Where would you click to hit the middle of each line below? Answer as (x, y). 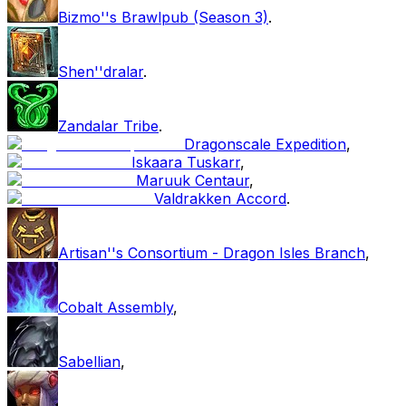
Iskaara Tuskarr (186, 162)
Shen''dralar (101, 71)
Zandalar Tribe (108, 126)
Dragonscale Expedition (265, 144)
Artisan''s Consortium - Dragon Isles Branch (212, 252)
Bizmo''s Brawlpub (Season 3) (163, 17)
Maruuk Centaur (193, 180)
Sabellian (89, 361)
